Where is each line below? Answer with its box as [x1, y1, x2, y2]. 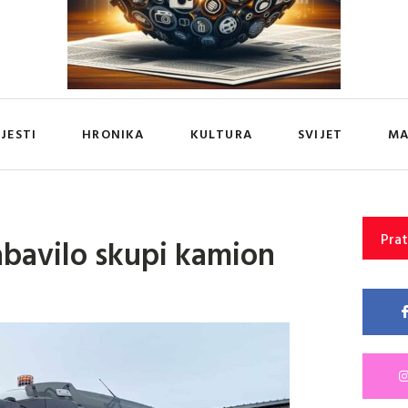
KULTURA [189, 124, 252, 144]
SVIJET [297, 124, 343, 144]
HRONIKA [82, 124, 145, 144]
